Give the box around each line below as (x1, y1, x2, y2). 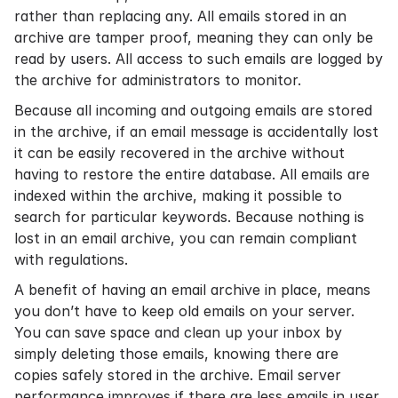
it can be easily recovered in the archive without (14, 144, 345, 162)
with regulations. (14, 251, 132, 268)
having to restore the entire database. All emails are (14, 165, 370, 183)
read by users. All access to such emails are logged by (14, 50, 383, 68)
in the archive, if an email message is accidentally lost (14, 123, 378, 140)
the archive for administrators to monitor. (14, 71, 301, 89)
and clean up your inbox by (150, 323, 342, 341)
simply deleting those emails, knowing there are (14, 345, 338, 362)
